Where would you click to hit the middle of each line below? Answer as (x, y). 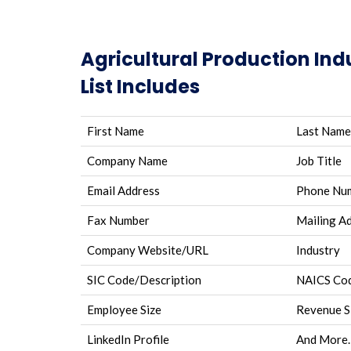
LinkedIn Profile (128, 339)
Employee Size (124, 309)
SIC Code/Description (144, 280)
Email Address (123, 190)
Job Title (319, 161)
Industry (318, 250)
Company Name (127, 161)
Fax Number (118, 220)
